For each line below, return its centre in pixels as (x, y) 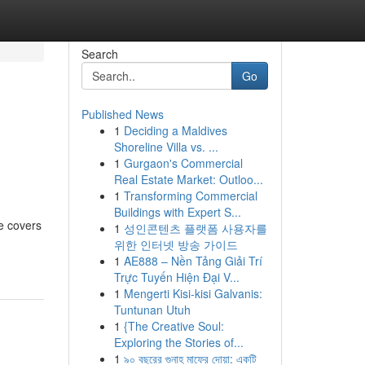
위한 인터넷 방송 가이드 (176, 244)
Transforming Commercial (190, 196)
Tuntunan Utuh (152, 310)
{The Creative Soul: (174, 326)
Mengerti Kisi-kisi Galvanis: (193, 293)
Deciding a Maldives (175, 130)
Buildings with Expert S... (177, 212)
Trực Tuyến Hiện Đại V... (176, 277)
